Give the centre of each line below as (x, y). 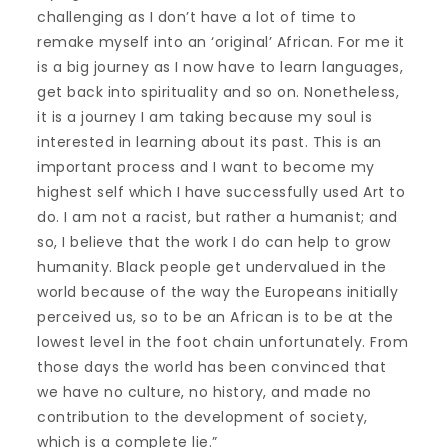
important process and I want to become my (206, 167)
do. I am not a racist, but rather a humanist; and (217, 217)
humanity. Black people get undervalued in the (212, 267)
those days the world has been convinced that (212, 367)
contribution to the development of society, (202, 417)
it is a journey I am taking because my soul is (205, 117)
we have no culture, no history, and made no (204, 392)
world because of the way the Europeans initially (218, 292)
